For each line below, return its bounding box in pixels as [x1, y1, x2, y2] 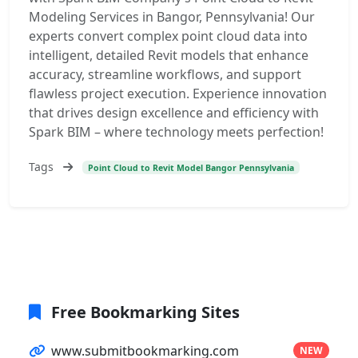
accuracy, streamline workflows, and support [29, 66, 301, 83]
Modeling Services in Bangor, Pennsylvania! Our [29, 8, 315, 26]
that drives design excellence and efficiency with [29, 104, 319, 121]
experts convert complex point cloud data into [29, 27, 308, 45]
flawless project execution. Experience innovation [29, 85, 327, 102]
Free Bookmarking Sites [47, 300, 240, 323]
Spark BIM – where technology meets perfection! [29, 123, 324, 141]
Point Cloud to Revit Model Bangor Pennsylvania [87, 161, 294, 173]
